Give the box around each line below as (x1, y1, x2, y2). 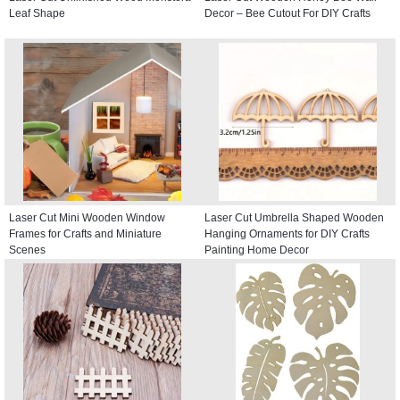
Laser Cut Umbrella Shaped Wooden (204, 212, 384, 225)
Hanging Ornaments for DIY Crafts (204, 228, 370, 241)
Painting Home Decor (204, 244, 309, 257)
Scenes (9, 244, 46, 257)
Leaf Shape (9, 7, 65, 21)
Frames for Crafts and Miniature (9, 228, 162, 241)
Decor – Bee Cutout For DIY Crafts (204, 7, 371, 21)
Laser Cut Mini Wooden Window (9, 212, 165, 225)
